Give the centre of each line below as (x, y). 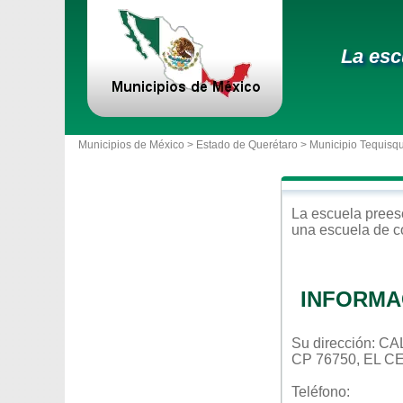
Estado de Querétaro (247, 145)
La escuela (328, 214)
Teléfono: (321, 392)
